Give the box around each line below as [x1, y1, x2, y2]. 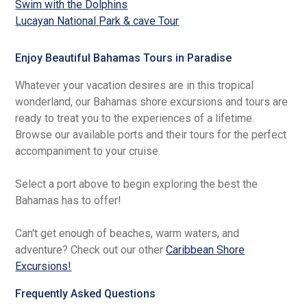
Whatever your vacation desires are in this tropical [15, 78, 254, 92]
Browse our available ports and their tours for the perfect [15, 127, 287, 141]
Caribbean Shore [166, 243, 245, 256]
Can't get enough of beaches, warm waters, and [15, 226, 240, 240]
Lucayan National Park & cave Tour [15, 14, 180, 27]
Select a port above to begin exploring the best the [15, 177, 258, 191]
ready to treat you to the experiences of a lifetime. [15, 111, 255, 125]
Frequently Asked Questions [15, 286, 156, 300]
